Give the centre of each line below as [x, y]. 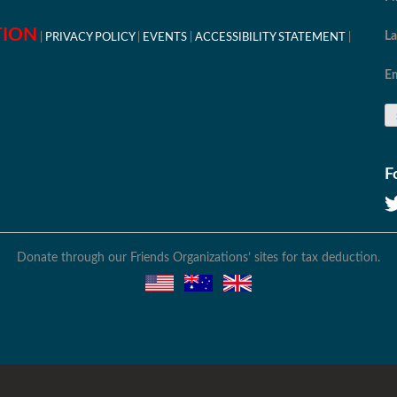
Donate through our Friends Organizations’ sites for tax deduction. [198, 257]
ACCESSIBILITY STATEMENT [270, 37]
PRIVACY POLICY [90, 37]
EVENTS [165, 37]
